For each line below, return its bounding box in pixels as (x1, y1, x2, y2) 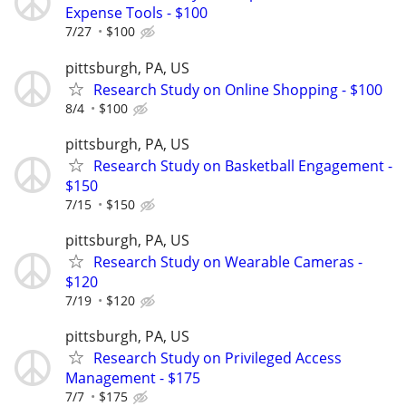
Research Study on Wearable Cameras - (93, 251, 362, 272)
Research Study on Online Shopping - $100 (93, 79, 382, 100)
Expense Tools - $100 (65, 3, 208, 24)
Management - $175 (65, 368, 200, 389)
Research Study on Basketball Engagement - (93, 155, 392, 176)
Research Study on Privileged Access (93, 348, 342, 369)
